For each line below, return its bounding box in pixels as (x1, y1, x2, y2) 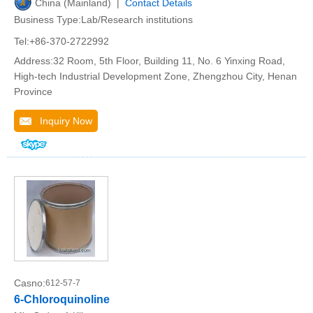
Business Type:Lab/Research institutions (14, 14, 193, 25)
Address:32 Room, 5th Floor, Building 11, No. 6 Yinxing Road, (14, 55, 285, 66)
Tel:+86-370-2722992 (14, 36, 109, 47)
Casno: (14, 277, 45, 289)
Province (14, 86, 52, 97)
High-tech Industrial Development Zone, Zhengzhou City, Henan (14, 71, 297, 82)
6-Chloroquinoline (14, 293, 110, 305)
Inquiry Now (31, 115, 92, 126)
